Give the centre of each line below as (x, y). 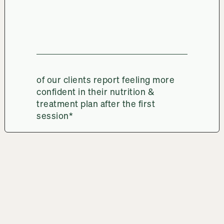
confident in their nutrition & (95, 91)
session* (55, 115)
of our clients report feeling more (106, 79)
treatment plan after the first (96, 103)
